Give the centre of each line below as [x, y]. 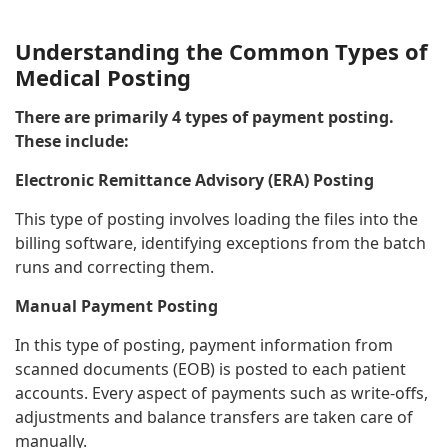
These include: [76, 141]
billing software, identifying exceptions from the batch [220, 243]
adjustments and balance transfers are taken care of [214, 417]
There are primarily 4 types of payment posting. [204, 117]
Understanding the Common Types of [221, 51]
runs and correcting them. [116, 267]
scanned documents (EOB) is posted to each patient [210, 369]
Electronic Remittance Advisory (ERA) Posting [194, 180]
